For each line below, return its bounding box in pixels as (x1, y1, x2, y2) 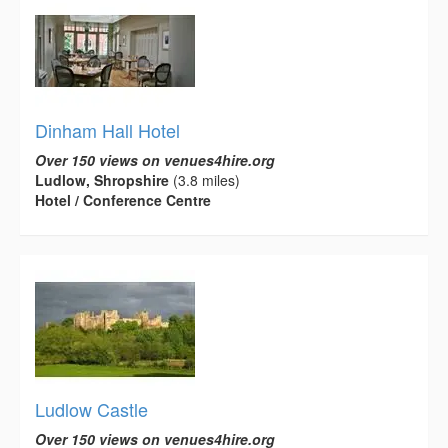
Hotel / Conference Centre (35, 190, 211, 211)
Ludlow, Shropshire (35, 170, 169, 191)
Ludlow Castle (35, 396, 148, 423)
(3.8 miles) (169, 170, 240, 191)
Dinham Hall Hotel (35, 117, 180, 144)
